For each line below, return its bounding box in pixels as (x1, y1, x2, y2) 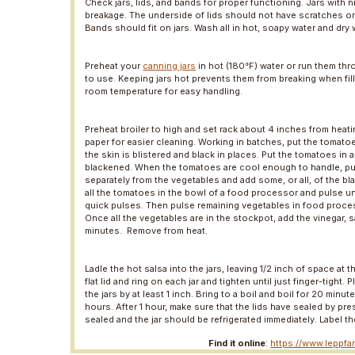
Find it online (208, 338, 266, 349)
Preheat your (85, 60, 143, 72)
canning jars (143, 60, 197, 72)
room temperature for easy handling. (85, 86, 243, 97)
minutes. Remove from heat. (85, 225, 208, 237)
